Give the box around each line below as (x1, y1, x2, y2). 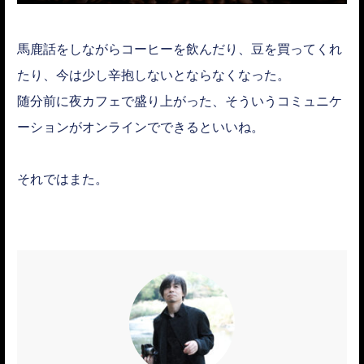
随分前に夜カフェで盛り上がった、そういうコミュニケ (17, 91, 342, 110)
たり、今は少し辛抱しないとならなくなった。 (17, 65, 290, 84)
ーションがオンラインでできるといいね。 (17, 117, 264, 136)
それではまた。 (17, 169, 108, 188)
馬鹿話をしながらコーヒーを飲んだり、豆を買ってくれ (17, 39, 342, 58)
